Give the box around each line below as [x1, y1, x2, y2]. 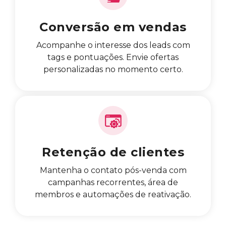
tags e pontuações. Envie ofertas [47, 52, 179, 62]
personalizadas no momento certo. [43, 64, 183, 74]
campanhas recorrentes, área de [48, 177, 178, 187]
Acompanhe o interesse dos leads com [36, 40, 190, 50]
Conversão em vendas [39, 19, 187, 34]
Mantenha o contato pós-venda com [39, 165, 187, 175]
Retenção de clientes [42, 144, 184, 159]
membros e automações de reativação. [35, 189, 191, 199]
